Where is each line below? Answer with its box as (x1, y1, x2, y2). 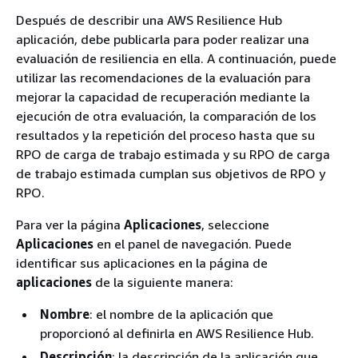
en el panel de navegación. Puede (93, 236, 292, 252)
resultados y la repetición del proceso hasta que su (16, 127, 315, 143)
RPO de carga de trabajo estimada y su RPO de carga (16, 146, 330, 162)
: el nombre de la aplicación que (89, 306, 273, 322)
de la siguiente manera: (92, 274, 233, 290)
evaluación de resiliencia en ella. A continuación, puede (16, 50, 336, 66)
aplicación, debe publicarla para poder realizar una (16, 31, 309, 47)
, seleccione (201, 217, 269, 233)
